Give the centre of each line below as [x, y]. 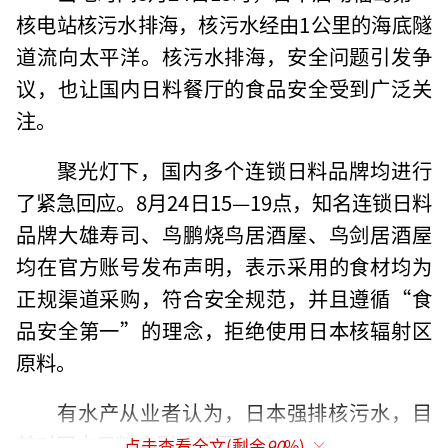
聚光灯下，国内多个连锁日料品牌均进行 [244, 169]
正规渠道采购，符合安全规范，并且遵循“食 [224, 297]
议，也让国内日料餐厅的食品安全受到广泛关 [224, 87]
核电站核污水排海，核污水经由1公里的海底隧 [224, 23]
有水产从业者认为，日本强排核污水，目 [244, 411]
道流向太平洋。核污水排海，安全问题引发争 [224, 55]
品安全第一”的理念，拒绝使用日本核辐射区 [224, 329]
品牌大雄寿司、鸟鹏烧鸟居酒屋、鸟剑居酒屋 [224, 233]
